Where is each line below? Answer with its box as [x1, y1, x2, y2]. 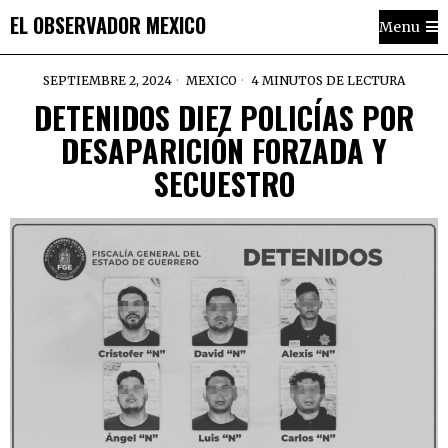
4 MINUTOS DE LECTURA [248, 73, 405, 88]
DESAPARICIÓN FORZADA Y [61, 128, 387, 173]
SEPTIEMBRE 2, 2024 [43, 73, 172, 88]
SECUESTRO [153, 161, 295, 206]
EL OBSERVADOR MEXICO [10, 9, 206, 40]
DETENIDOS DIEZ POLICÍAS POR [34, 95, 414, 140]
